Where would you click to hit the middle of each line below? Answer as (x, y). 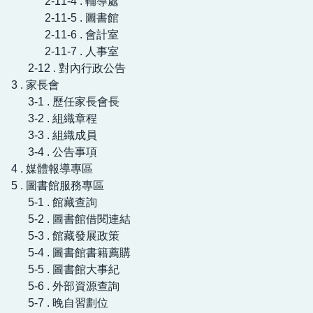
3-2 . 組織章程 (63, 118)
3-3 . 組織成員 (63, 135)
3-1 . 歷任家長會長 (74, 101)
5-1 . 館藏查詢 (63, 202)
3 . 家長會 (35, 85)
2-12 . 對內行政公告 (77, 68)
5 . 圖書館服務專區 (58, 185)
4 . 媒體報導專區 (52, 168)
